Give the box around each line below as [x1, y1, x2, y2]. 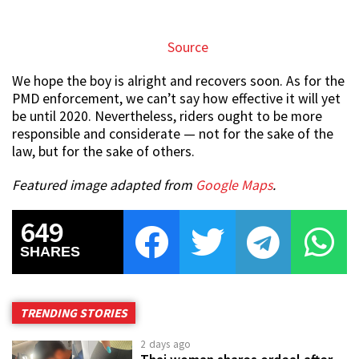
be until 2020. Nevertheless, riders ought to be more [12, 107, 322, 126]
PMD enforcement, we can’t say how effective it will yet [12, 90, 341, 108]
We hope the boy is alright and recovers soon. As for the [12, 72, 345, 91]
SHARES [20, 244, 80, 260]
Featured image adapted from [12, 176, 196, 195]
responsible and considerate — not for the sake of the [12, 125, 333, 143]
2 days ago [140, 337, 192, 352]
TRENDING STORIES [20, 305, 127, 321]
